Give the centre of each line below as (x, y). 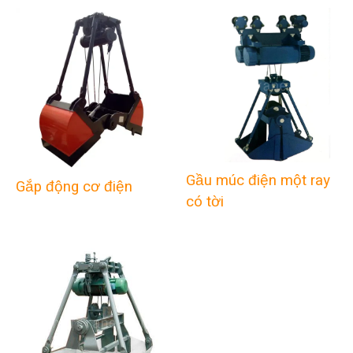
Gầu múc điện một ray (258, 181)
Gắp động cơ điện (76, 187)
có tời (205, 202)
